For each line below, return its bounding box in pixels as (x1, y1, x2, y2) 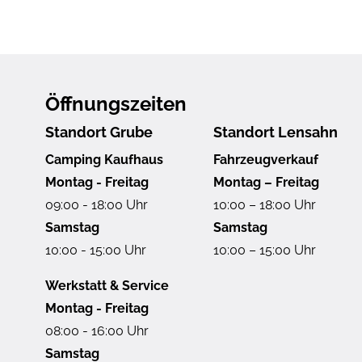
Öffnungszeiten (45, 91, 187, 116)
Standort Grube (45, 123, 153, 141)
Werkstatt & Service (45, 277, 169, 293)
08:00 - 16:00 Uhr (45, 322, 149, 339)
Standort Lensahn (213, 123, 338, 141)
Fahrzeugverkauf (213, 151, 318, 167)
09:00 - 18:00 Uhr (45, 196, 148, 213)
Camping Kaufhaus (45, 151, 163, 167)
